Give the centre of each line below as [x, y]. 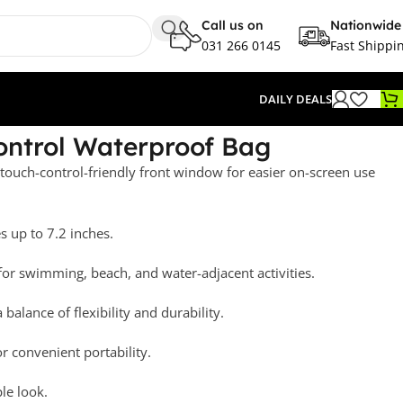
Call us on [233, 25]
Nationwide [366, 25]
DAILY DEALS [296, 99]
